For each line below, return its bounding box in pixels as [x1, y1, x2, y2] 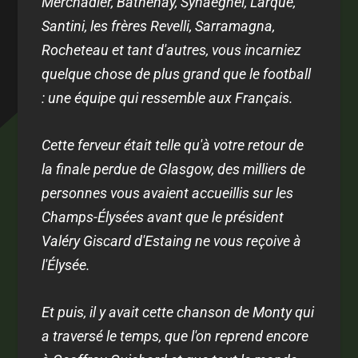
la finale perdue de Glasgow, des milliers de [42, 160, 306, 177]
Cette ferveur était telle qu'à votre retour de [42, 136, 304, 153]
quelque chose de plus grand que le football [42, 66, 312, 83]
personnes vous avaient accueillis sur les [42, 184, 294, 201]
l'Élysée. [42, 256, 91, 273]
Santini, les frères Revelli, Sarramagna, [42, 18, 276, 35]
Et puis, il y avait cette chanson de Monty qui [42, 303, 315, 320]
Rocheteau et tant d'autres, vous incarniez [42, 42, 302, 59]
